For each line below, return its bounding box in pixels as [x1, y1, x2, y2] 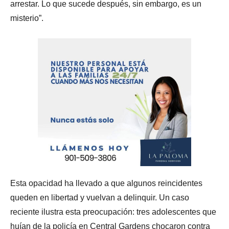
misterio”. [10, 14, 43, 23]
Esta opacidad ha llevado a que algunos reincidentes [10, 179, 202, 188]
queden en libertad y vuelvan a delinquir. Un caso [10, 193, 189, 202]
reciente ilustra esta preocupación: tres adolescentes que [10, 208, 216, 217]
